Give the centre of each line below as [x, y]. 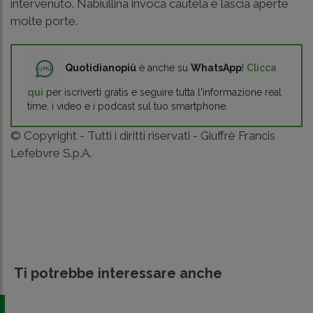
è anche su [163, 67]
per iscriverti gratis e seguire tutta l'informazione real [162, 92]
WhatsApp [216, 67]
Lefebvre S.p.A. [51, 153]
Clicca [262, 67]
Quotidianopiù [101, 67]
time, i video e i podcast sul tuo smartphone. [128, 106]
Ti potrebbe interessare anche [118, 273]
